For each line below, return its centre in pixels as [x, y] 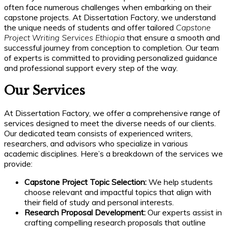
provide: [18, 164]
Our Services [45, 91]
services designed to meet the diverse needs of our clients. [110, 123]
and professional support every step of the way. [91, 68]
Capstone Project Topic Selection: [85, 182]
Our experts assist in [184, 213]
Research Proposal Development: [85, 213]
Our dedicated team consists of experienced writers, [98, 134]
